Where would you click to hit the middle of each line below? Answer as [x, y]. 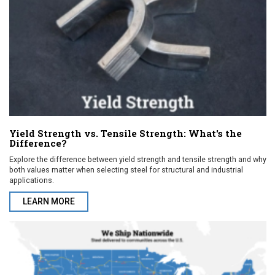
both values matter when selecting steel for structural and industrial [126, 169]
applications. [32, 180]
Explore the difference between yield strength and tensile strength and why [138, 159]
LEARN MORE [49, 201]
